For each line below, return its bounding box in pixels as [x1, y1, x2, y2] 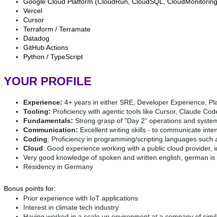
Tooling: [23, 108, 51, 116]
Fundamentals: [23, 117, 73, 125]
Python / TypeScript [23, 52, 83, 61]
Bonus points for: [4, 185, 56, 193]
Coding [23, 135, 47, 143]
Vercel [23, 6, 42, 15]
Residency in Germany [23, 163, 93, 171]
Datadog [23, 34, 49, 42]
